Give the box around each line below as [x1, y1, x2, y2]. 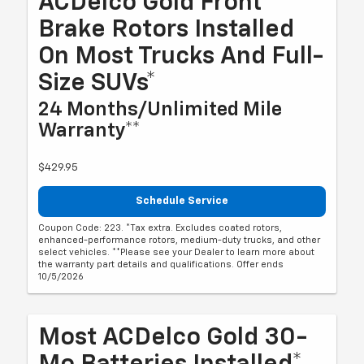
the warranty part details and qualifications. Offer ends [38, 260, 284, 270]
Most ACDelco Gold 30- [38, 326, 308, 351]
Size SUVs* [38, 71, 157, 96]
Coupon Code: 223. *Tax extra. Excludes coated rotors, [38, 223, 283, 233]
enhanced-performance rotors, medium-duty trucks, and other [38, 236, 321, 245]
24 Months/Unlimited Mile [38, 99, 283, 119]
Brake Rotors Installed [38, 17, 295, 42]
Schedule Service [136, 195, 228, 206]
